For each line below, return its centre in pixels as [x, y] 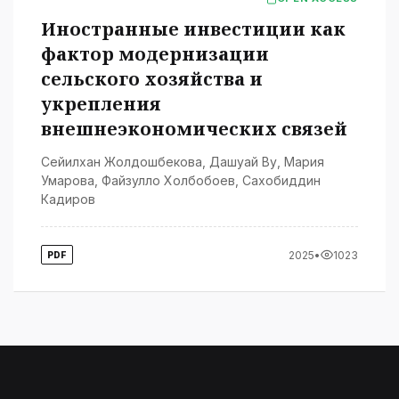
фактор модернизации [155, 54]
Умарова [68, 180]
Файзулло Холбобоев [168, 180]
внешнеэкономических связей [194, 129]
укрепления [101, 104]
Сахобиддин [281, 180]
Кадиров [68, 199]
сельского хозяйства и [152, 79]
